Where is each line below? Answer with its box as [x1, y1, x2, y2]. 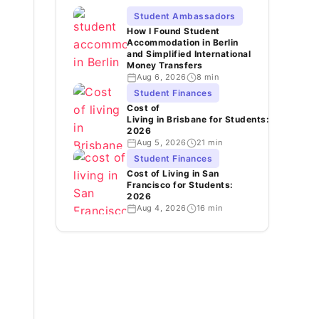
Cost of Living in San [127, 168, 219, 179]
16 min [196, 203, 223, 213]
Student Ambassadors [134, 11, 236, 21]
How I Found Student [127, 26, 220, 36]
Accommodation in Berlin [127, 37, 239, 48]
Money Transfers [127, 60, 203, 70]
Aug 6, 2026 [137, 72, 187, 82]
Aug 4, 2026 [137, 203, 187, 213]
